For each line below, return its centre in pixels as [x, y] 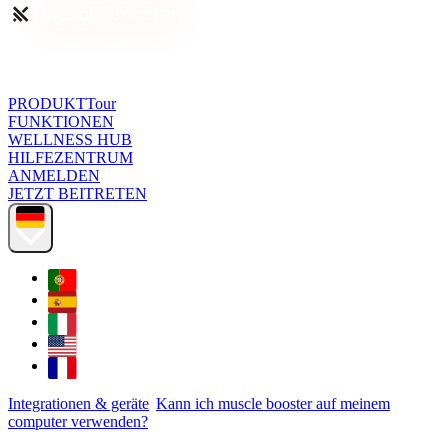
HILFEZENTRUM [70, 158]
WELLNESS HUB [70, 140]
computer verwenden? [78, 421]
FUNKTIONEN [61, 122]
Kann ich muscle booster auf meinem [273, 403]
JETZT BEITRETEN [77, 194]
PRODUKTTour [62, 104]
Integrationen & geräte [78, 403]
